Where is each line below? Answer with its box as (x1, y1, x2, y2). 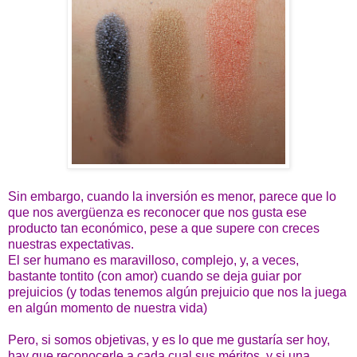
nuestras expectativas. (8, 237, 137, 251)
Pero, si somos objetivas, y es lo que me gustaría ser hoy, (8, 332, 330, 347)
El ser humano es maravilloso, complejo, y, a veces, (8, 253, 299, 267)
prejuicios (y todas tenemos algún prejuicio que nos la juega (8, 284, 347, 299)
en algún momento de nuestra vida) (8, 300, 207, 315)
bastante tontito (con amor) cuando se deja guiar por (8, 269, 301, 283)
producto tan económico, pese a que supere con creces (8, 221, 320, 235)
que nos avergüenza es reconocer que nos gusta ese (8, 205, 307, 219)
